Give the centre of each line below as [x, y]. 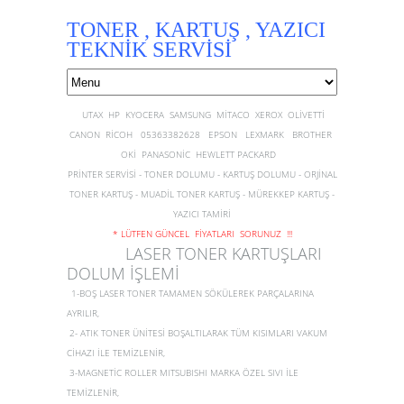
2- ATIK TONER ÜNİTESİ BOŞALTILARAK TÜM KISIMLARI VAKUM [197, 333]
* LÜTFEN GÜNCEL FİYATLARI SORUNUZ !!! [202, 234]
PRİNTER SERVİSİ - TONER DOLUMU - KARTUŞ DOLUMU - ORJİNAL [202, 174]
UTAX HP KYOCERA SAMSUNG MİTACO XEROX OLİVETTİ [205, 115]
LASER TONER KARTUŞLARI [194, 253]
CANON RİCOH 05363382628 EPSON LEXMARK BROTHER [202, 134]
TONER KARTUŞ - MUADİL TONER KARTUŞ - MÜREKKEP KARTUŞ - [202, 194]
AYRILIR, [83, 313]
